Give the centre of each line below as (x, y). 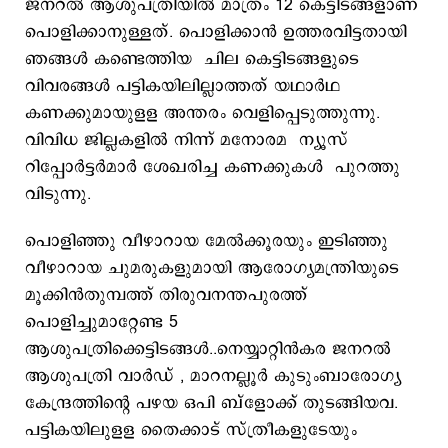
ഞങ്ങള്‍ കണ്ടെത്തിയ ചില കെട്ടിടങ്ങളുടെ (192, 59)
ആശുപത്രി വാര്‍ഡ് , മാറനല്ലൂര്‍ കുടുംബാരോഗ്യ (213, 376)
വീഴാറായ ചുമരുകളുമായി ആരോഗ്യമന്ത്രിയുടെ (212, 268)
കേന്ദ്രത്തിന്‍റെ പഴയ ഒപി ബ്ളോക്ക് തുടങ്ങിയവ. (211, 403)
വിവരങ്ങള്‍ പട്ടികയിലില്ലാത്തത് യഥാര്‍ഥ (182, 86)
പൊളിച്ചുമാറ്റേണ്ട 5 (101, 322)
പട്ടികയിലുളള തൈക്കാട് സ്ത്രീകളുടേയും (191, 430)
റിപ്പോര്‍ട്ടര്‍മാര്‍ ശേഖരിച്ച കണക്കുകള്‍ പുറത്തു (212, 167)
